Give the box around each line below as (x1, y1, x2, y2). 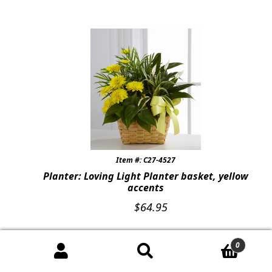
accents (127, 181, 164, 195)
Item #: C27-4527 (116, 155, 175, 166)
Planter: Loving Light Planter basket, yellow (43, 169, 248, 183)
